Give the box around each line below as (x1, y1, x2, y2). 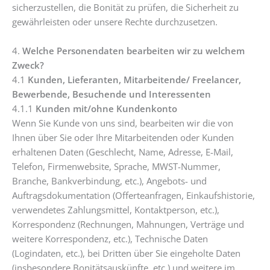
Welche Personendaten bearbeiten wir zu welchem (22, 44, 245, 57)
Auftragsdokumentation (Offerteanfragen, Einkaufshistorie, (12, 189, 255, 201)
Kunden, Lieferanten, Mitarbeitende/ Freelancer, (28, 73, 241, 86)
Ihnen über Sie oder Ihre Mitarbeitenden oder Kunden (12, 131, 234, 143)
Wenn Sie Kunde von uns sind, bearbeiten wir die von (12, 116, 233, 129)
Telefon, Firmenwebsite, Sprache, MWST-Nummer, (12, 160, 221, 172)
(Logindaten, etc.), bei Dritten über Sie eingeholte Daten (12, 246, 240, 259)
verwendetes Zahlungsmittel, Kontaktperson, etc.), (12, 203, 219, 216)
